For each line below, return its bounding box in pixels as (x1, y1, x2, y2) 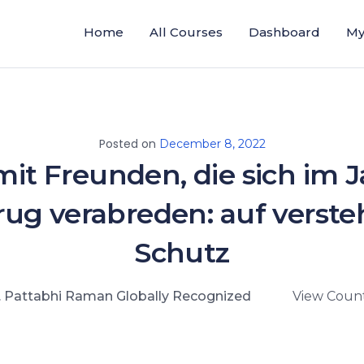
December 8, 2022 (158, 136, 266, 152)
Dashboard (249, 24, 320, 40)
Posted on (98, 136, 159, 153)
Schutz (134, 236, 230, 271)
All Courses (149, 24, 223, 40)
